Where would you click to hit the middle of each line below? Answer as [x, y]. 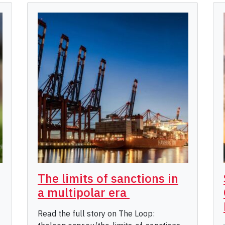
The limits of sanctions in [108, 179]
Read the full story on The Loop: [96, 214]
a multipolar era [84, 193]
